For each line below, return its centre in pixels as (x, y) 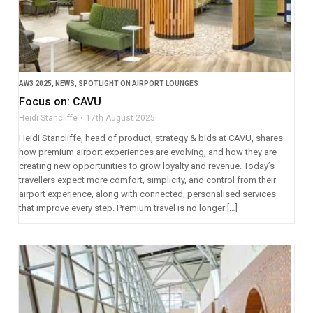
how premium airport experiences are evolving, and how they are (147, 152)
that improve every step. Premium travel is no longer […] (128, 208)
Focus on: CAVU (60, 101)
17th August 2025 (120, 118)
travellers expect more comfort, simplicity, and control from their (147, 180)
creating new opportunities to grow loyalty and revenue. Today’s (146, 166)
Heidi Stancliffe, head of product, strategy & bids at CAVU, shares (151, 138)
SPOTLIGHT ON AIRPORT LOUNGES (138, 83)
